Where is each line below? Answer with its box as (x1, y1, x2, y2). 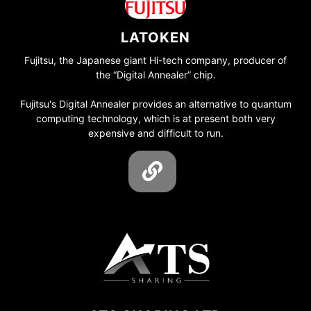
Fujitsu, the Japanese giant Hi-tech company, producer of (24, 54, 287, 67)
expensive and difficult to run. (87, 127, 224, 140)
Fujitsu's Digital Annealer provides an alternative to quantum (19, 98, 292, 110)
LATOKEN (121, 29, 190, 47)
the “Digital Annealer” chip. (95, 69, 216, 81)
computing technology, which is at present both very (35, 112, 276, 125)
